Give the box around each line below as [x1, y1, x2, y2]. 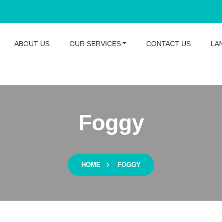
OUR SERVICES [69, 40, 121, 48]
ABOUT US [14, 40, 50, 48]
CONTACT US [146, 40, 191, 48]
